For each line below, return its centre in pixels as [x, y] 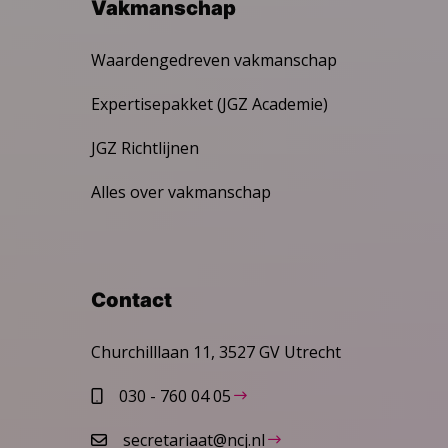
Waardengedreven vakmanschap [214, 59]
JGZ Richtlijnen [145, 147]
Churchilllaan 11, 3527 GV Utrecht [216, 351]
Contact [131, 299]
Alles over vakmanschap [181, 191]
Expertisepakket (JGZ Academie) [209, 103]
